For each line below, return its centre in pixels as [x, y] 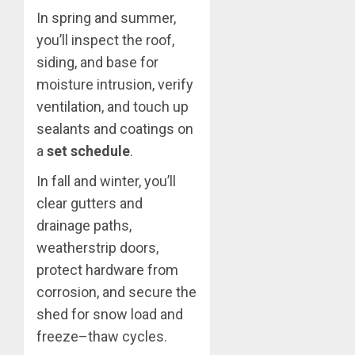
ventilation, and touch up [113, 107]
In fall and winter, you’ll [106, 181]
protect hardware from [107, 270]
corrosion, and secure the [116, 292]
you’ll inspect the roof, [105, 40]
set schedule [88, 151]
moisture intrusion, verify [115, 85]
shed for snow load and [110, 315]
